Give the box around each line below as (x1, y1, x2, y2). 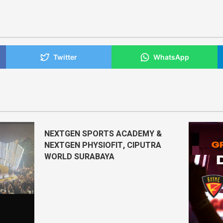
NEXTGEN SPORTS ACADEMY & (44, 128, 162, 140)
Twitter (53, 53, 78, 62)
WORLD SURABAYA (44, 151, 114, 163)
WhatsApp (153, 53, 189, 62)
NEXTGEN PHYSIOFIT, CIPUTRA (44, 139, 161, 152)
